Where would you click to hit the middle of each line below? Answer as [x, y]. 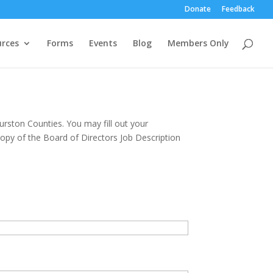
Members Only [198, 43]
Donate [198, 9]
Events [103, 43]
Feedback [238, 9]
